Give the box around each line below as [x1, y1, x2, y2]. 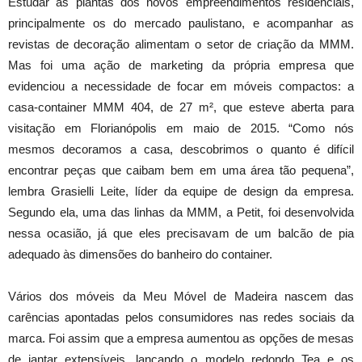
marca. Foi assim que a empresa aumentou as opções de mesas [8, 330, 354, 345]
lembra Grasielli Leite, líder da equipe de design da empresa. [8, 183, 354, 198]
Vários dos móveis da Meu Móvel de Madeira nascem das [8, 288, 354, 303]
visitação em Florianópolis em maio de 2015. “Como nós [8, 120, 354, 135]
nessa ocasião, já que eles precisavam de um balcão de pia [8, 225, 354, 240]
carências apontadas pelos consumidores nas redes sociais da [8, 309, 354, 324]
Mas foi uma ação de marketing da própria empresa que [8, 57, 354, 72]
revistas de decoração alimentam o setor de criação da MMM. [8, 36, 354, 51]
